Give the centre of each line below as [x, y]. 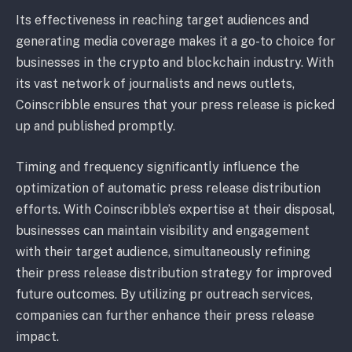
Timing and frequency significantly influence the [158, 167]
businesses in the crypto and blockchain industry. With [175, 63]
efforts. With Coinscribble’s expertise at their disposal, [175, 209]
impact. [37, 337]
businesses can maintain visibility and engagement [163, 231]
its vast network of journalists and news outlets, [155, 84]
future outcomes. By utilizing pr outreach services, [164, 294]
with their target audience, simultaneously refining [163, 252]
